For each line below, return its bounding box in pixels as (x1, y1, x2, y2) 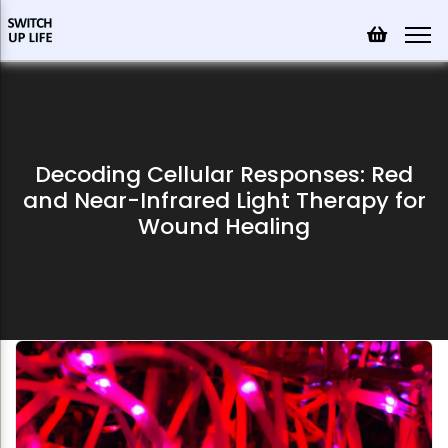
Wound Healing (138, 211, 310, 242)
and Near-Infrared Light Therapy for (22, 185, 426, 216)
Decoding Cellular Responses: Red (35, 159, 413, 190)
